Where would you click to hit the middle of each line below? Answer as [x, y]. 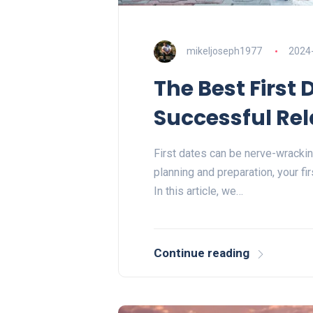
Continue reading [202, 253]
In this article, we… [198, 191]
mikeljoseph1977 [224, 51]
